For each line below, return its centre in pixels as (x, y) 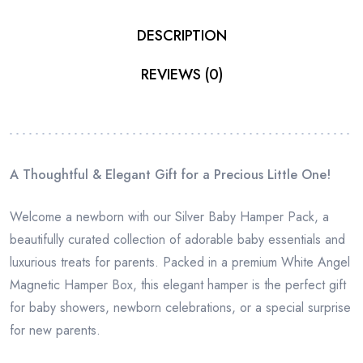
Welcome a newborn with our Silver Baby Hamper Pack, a (169, 217)
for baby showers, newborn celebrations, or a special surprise (180, 308)
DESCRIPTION (181, 35)
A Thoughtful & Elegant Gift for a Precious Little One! (170, 175)
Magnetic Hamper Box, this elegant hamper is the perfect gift (178, 285)
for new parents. (55, 331)
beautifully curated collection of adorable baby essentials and (177, 240)
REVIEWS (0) (181, 74)
